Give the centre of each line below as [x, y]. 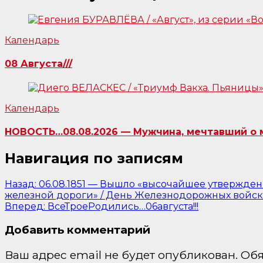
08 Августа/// [38, 64]
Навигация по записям [94, 159]
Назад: [21, 184]
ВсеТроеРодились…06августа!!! [123, 207]
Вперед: [25, 207]
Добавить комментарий [77, 230]
